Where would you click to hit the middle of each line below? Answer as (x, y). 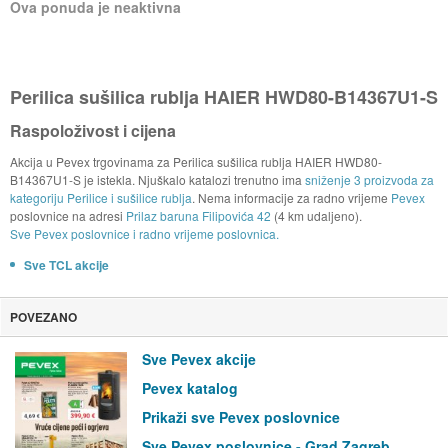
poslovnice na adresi (67, 216)
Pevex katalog (190, 388)
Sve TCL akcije (66, 265)
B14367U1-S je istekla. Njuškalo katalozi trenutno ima (157, 180)
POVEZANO (43, 317)
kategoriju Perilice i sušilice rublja (100, 198)
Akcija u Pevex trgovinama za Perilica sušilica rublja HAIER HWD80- (195, 162)
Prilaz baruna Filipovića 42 (199, 216)
